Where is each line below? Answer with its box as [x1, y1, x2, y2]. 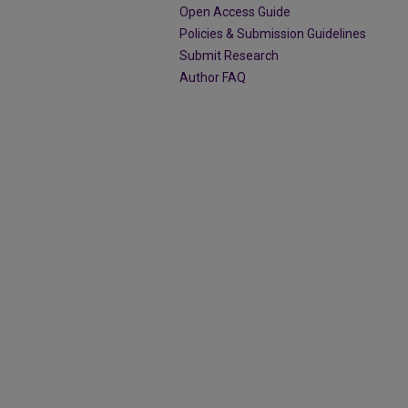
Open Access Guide [179, 5, 291, 19]
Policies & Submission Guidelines [179, 26, 366, 41]
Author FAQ [179, 70, 246, 85]
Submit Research [179, 48, 279, 63]
